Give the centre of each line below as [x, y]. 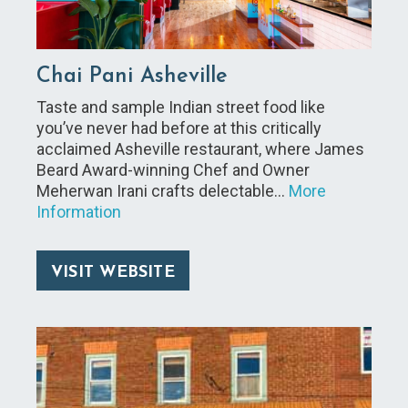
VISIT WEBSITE [113, 272]
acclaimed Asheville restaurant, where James [200, 148]
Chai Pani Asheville [132, 76]
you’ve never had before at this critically [179, 127]
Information [79, 211]
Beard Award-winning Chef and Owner [173, 169]
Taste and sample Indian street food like [181, 107]
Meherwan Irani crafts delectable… [163, 190]
